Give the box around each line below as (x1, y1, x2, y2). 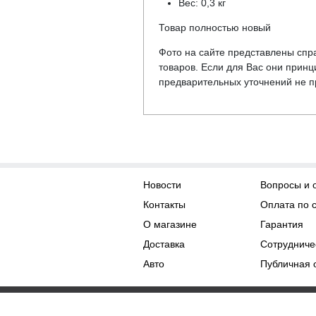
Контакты (142, 199, 186, 210)
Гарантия (260, 219, 304, 230)
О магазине (142, 219, 197, 230)
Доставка (142, 238, 185, 250)
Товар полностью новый (158, 21, 271, 33)
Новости (142, 179, 181, 190)
